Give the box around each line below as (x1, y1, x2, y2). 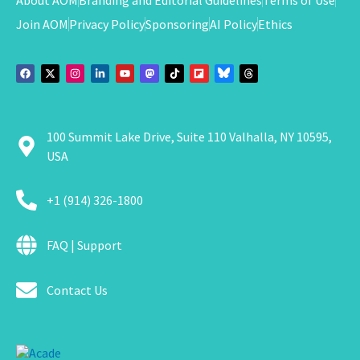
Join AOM (16, 15, 68, 32)
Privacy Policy (69, 15, 145, 32)
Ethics (258, 15, 292, 32)
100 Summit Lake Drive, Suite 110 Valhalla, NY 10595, (46, 129, 332, 145)
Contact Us (46, 282, 108, 299)
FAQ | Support (46, 237, 122, 254)
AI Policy (210, 15, 257, 32)
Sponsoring (145, 15, 209, 32)
